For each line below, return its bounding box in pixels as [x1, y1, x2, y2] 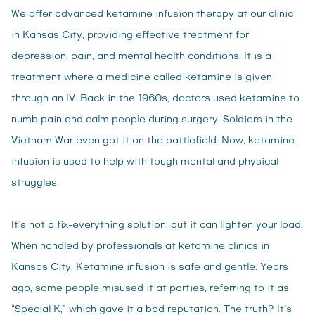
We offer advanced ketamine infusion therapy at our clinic [11, 8, 293, 21]
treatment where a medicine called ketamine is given [11, 71, 272, 84]
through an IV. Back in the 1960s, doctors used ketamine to [11, 92, 300, 105]
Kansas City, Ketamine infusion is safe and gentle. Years [11, 261, 288, 274]
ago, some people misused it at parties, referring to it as [11, 282, 289, 295]
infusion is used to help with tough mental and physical [11, 155, 278, 169]
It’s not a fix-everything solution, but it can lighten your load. [11, 219, 303, 232]
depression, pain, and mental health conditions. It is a [11, 50, 271, 63]
